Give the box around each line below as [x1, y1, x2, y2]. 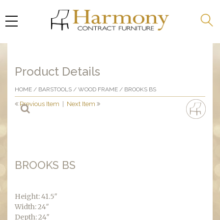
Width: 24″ [15, 202, 49, 211]
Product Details [15, 64, 100, 79]
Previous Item [20, 100, 59, 108]
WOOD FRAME [78, 86, 118, 93]
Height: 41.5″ [15, 192, 57, 201]
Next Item [67, 100, 95, 108]
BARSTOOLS [38, 86, 72, 93]
